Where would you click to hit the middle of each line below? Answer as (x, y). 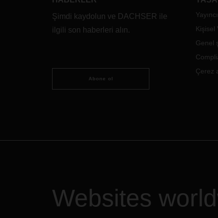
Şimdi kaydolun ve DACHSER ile (110, 16)
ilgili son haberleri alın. (91, 30)
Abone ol (101, 79)
